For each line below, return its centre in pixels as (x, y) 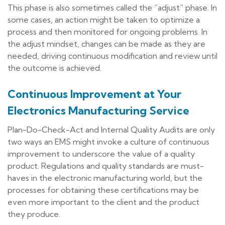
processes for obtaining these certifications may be (103, 190)
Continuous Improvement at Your (94, 94)
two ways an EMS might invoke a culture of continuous (108, 141)
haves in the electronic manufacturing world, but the (105, 178)
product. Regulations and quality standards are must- (106, 165)
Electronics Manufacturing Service (98, 111)
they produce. (34, 214)
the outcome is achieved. (54, 68)
